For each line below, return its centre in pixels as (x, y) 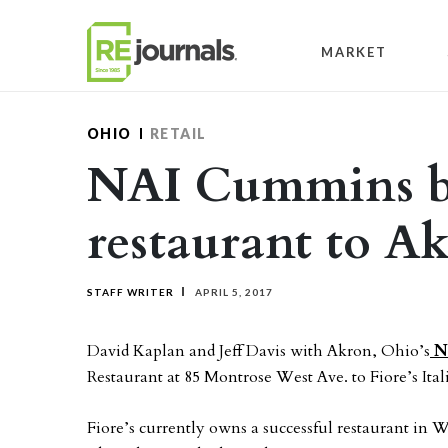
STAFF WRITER (130, 292)
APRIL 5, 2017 (232, 292)
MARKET (354, 51)
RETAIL (178, 133)
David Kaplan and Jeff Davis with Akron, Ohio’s (258, 351)
